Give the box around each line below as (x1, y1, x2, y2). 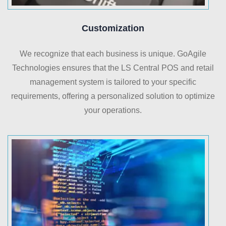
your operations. (84, 106, 142, 115)
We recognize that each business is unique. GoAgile (20, 49, 206, 59)
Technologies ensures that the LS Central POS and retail (12, 64, 214, 73)
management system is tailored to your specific (30, 78, 196, 87)
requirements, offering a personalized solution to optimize (11, 92, 215, 101)
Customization (82, 23, 144, 34)
